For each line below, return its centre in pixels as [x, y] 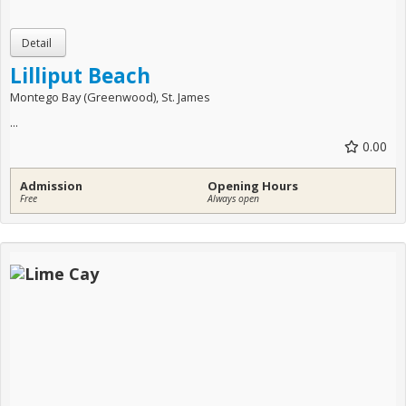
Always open [233, 198]
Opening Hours [253, 186]
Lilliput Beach [80, 76]
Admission [51, 186]
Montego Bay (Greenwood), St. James [110, 97]
